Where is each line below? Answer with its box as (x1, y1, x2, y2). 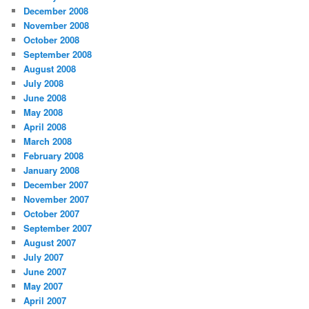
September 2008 (23, 47, 92, 61)
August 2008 (23, 61, 77, 75)
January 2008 (23, 163, 80, 177)
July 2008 (23, 76, 64, 90)
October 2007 (23, 206, 80, 220)
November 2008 (23, 18, 90, 32)
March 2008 (23, 134, 72, 148)
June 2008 (23, 90, 67, 104)
